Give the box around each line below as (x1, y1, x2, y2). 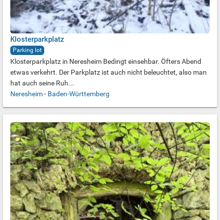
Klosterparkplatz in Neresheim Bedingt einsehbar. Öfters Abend (10, 57, 201, 65)
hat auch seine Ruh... (10, 79, 74, 87)
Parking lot (13, 47, 42, 54)
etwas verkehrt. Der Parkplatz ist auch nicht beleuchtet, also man (10, 68, 207, 76)
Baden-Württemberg (48, 90, 110, 98)
